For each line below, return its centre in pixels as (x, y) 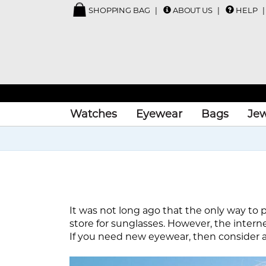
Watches (94, 114)
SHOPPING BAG (118, 10)
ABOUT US (192, 10)
